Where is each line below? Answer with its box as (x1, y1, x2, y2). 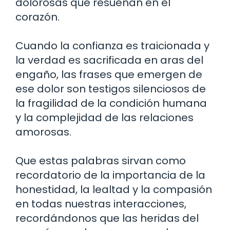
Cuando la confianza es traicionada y (15, 38, 209, 53)
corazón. (15, 9, 60, 24)
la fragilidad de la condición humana (15, 95, 207, 110)
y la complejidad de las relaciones (15, 110, 194, 125)
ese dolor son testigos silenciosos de (15, 81, 206, 96)
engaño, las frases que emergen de (15, 67, 202, 82)
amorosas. (15, 124, 71, 139)
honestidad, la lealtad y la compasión (15, 182, 212, 197)
